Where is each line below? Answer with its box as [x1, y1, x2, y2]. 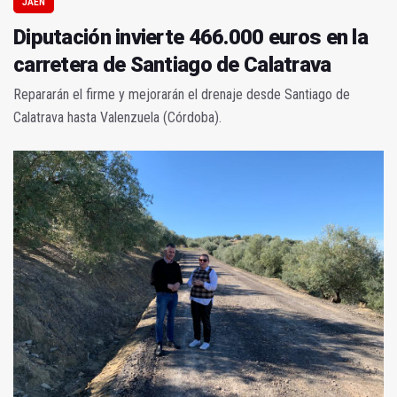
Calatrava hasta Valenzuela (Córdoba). [13, 109, 222, 127]
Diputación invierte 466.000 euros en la [13, 25, 368, 51]
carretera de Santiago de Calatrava [13, 52, 331, 78]
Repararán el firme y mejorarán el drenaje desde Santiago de [13, 86, 350, 104]
